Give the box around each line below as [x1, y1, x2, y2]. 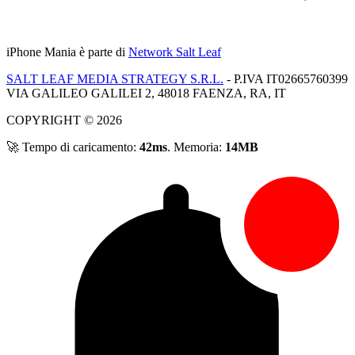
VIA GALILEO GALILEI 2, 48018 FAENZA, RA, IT [6, 86, 286, 101]
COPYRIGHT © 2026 [6, 113, 122, 128]
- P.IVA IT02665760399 [223, 72, 348, 86]
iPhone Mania [6, 45, 76, 59]
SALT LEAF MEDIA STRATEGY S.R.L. [6, 72, 223, 86]
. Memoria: [167, 140, 225, 155]
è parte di [76, 45, 128, 59]
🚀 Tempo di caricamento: [6, 140, 139, 155]
